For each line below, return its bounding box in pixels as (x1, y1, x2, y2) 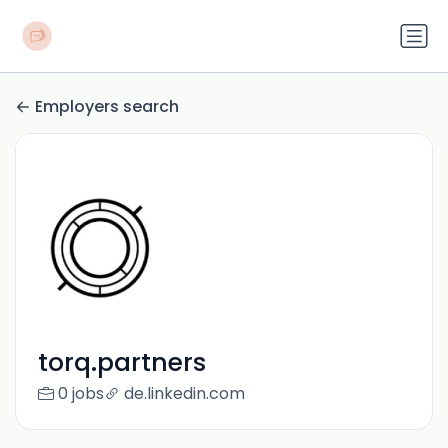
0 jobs (57, 382, 104, 406)
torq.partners (37, 345, 206, 381)
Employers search (35, 95, 179, 119)
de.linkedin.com (123, 382, 245, 406)
